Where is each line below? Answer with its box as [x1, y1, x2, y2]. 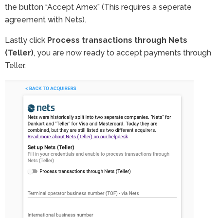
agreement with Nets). [5, 15, 86, 25]
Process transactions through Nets [47, 36, 187, 45]
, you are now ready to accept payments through [34, 48, 211, 58]
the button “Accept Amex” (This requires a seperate [5, 2, 192, 12]
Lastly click [5, 36, 47, 45]
